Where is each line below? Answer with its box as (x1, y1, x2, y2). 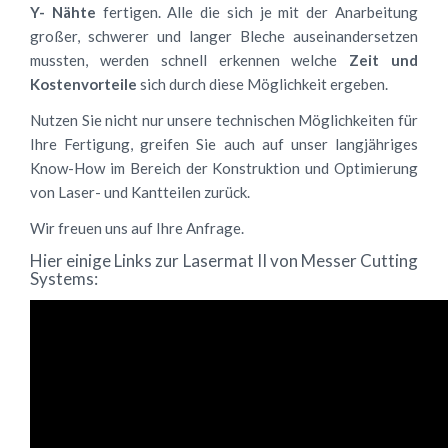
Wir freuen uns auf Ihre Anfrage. (30, 219, 247, 237)
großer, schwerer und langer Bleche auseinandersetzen (30, 27, 418, 45)
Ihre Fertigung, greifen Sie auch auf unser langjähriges (30, 135, 418, 153)
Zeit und (349, 51, 419, 69)
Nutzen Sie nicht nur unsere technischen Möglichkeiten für (30, 111, 418, 129)
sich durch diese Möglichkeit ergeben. (137, 75, 397, 93)
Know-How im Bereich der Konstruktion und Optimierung (30, 159, 418, 177)
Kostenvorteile (30, 75, 137, 93)
